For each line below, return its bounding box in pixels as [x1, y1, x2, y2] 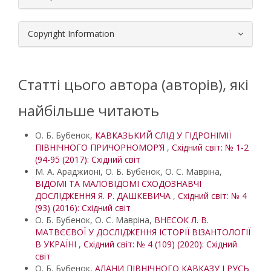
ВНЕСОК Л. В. [154, 214, 209, 226]
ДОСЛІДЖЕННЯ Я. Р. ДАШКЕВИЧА [35, 190, 173, 201]
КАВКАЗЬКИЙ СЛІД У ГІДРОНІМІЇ [95, 129, 231, 141]
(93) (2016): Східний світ [35, 202, 131, 214]
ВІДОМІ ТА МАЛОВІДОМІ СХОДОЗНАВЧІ [35, 178, 201, 189]
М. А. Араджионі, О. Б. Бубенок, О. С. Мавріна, [35, 166, 222, 177]
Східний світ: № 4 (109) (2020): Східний [83, 238, 237, 250]
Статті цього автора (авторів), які [18, 74, 249, 94]
